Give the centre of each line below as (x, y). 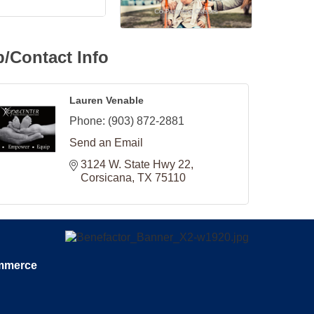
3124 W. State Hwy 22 (135, 165)
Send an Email (106, 143)
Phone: (87, 121)
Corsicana (106, 178)
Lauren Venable (106, 101)
